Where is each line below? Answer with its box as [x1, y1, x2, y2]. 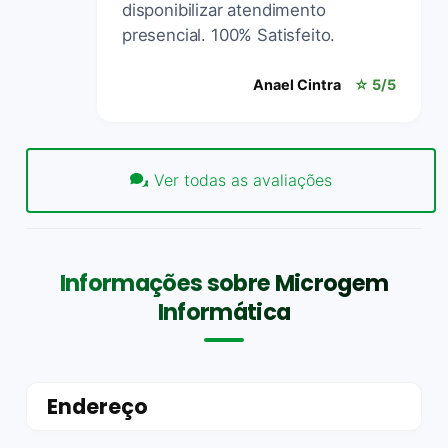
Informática [157, 295, 291, 328]
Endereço [47, 391, 148, 421]
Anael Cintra [253, 75, 341, 93]
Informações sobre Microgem [59, 266, 389, 299]
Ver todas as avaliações [154, 170, 333, 191]
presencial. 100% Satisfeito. [122, 24, 336, 45]
